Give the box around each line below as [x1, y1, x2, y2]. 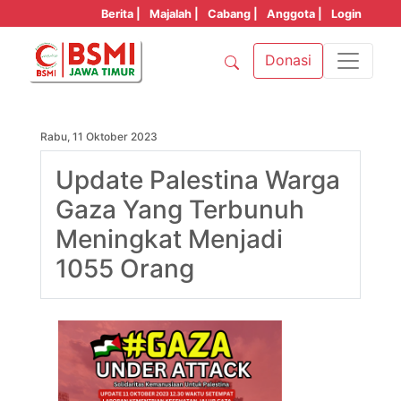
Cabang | [208, 6, 258, 21]
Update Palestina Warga [55, 165, 340, 195]
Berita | [101, 6, 141, 21]
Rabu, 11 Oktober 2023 [40, 130, 158, 143]
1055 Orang [55, 253, 194, 284]
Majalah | [149, 6, 199, 21]
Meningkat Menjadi [55, 224, 283, 254]
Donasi [265, 51, 311, 69]
